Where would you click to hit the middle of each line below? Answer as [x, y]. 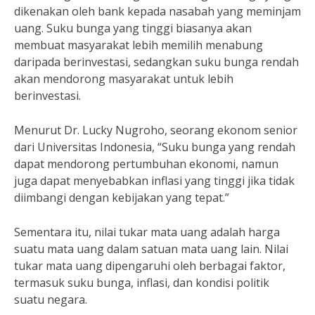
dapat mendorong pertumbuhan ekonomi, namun [146, 164]
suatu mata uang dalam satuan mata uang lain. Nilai [151, 249]
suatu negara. [51, 300]
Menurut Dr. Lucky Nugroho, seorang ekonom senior [156, 130]
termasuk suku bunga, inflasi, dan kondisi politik [142, 283]
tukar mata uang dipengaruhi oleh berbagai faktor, [150, 266]
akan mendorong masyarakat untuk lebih [124, 79]
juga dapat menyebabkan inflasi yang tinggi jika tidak [154, 181]
